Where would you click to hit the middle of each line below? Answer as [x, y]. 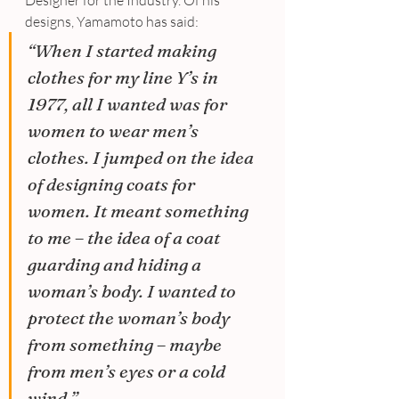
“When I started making [124, 51]
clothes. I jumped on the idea [142, 158]
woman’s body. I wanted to [134, 291]
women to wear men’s [115, 131]
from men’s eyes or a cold [128, 371]
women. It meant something [140, 211]
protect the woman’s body [130, 318]
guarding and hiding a [116, 265]
